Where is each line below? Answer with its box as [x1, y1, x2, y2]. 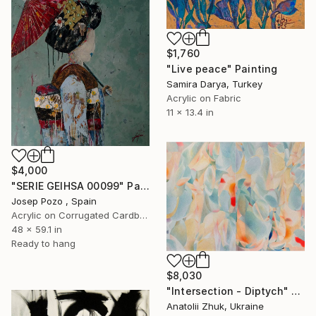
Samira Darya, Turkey [166, 78, 262, 90]
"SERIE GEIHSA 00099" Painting [140, 180, 150, 193]
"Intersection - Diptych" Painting [291, 285, 301, 298]
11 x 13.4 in [166, 107, 214, 119]
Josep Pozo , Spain [11, 195, 97, 207]
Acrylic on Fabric [166, 92, 241, 104]
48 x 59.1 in [11, 224, 62, 236]
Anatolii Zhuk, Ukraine [166, 300, 264, 312]
